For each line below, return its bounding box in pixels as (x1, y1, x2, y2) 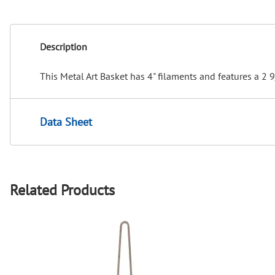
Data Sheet (40, 115, 92, 130)
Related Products (10, 180, 115, 199)
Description (40, 41, 87, 53)
